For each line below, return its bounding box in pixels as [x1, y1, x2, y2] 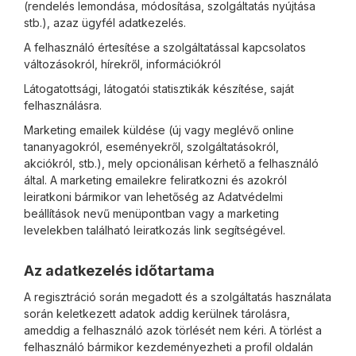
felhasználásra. [24, 99, 102, 112]
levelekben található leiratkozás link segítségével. [24, 223, 285, 237]
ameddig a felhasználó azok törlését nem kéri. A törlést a [24, 323, 322, 337]
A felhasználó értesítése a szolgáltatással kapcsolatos [24, 41, 306, 54]
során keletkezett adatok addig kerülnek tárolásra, [24, 307, 290, 320]
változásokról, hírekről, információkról [24, 57, 221, 71]
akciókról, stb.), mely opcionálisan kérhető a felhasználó [24, 157, 319, 170]
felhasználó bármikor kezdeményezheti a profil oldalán [24, 340, 313, 354]
